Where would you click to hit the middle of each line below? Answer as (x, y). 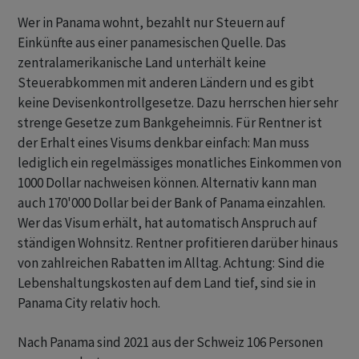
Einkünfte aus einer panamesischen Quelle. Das (152, 43)
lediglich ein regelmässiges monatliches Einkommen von (179, 163)
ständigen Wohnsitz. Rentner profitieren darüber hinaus (178, 243)
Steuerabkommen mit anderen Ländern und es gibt (166, 83)
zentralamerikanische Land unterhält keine (142, 63)
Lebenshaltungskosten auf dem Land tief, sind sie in (167, 283)
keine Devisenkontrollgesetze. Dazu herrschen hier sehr (178, 103)
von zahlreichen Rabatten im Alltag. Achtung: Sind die (171, 263)
